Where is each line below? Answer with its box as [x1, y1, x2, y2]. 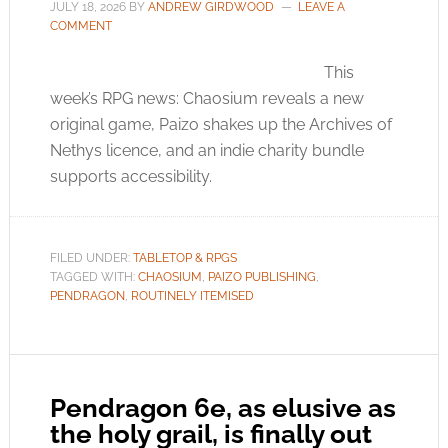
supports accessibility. [49, 167, 212, 186]
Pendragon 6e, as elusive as [49, 393, 396, 423]
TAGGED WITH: [49, 270, 138, 284]
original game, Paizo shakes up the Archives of [49, 115, 392, 134]
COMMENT [49, 19, 112, 33]
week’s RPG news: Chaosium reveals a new [49, 89, 364, 108]
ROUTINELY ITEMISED [130, 289, 254, 303]
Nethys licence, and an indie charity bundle [49, 141, 364, 160]
